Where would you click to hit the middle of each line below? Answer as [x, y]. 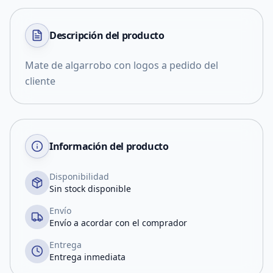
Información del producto [109, 146]
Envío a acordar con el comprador [118, 223]
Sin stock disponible [90, 189]
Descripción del [86, 35]
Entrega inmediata [87, 257]
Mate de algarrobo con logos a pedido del [122, 65]
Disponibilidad [79, 176]
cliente [40, 81]
